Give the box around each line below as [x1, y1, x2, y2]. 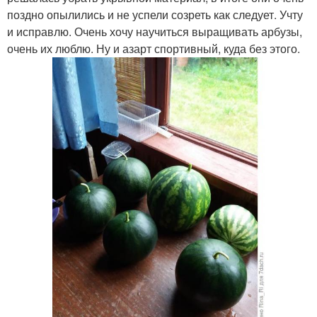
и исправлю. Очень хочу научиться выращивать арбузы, [7, 23, 302, 40]
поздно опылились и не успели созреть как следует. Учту [7, 6, 303, 23]
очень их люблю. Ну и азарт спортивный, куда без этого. [7, 40, 300, 57]
